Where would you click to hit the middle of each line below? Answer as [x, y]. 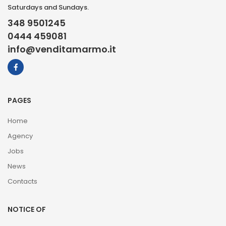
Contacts [22, 182]
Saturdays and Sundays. [48, 8]
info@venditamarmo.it [62, 49]
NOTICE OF [27, 210]
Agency [20, 136]
